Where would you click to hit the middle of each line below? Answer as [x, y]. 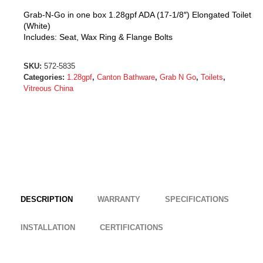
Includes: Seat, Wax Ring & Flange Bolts [98, 37]
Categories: [45, 77]
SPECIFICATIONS [197, 200]
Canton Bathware [126, 77]
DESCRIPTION [47, 200]
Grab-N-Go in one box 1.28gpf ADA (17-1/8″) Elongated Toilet [137, 15]
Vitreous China [48, 89]
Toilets [212, 77]
